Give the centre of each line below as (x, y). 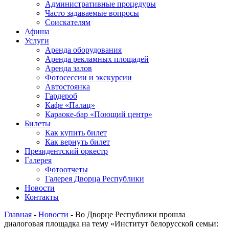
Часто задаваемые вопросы (92, 13)
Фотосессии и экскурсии (88, 77)
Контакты (42, 197)
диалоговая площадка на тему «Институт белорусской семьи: (111, 224)
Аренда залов (68, 68)
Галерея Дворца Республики (95, 179)
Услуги (37, 41)
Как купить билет (76, 133)
